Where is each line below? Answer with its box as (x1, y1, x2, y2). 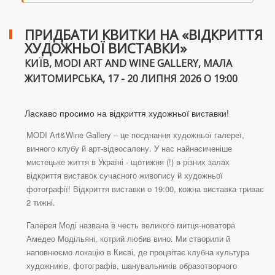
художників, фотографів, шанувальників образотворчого (26, 260, 237, 272)
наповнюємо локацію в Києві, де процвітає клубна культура (26, 246, 249, 258)
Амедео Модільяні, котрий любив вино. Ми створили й (26, 233, 230, 245)
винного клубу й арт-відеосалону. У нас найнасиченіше (26, 142, 232, 155)
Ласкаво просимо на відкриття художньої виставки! (25, 107, 229, 120)
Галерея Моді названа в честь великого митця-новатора (26, 219, 235, 231)
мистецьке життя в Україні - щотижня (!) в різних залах (26, 156, 230, 168)
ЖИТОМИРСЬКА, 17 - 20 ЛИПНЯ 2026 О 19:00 (25, 72, 238, 86)
